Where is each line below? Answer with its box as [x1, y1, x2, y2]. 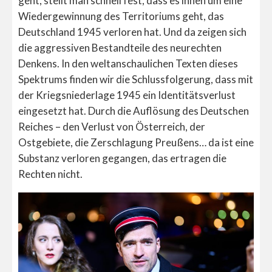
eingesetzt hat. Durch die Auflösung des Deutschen [18, 104, 249, 117]
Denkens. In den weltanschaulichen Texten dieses [18, 56, 238, 70]
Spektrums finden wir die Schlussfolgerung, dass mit [18, 72, 253, 86]
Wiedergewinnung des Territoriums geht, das [18, 9, 224, 22]
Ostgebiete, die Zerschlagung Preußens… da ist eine [18, 135, 254, 149]
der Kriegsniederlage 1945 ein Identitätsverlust [18, 88, 236, 101]
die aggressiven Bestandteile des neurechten [18, 41, 222, 54]
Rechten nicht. [18, 167, 83, 180]
